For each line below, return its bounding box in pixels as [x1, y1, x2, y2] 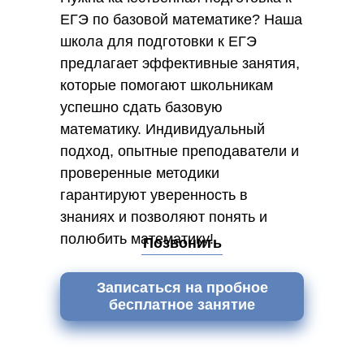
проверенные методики [60, 165, 219, 181]
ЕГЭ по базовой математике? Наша [60, 11, 302, 28]
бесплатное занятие [109, 297, 255, 313]
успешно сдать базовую [60, 99, 223, 115]
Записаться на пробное [96, 279, 268, 296]
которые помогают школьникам [60, 77, 273, 93]
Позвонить [142, 235, 222, 251]
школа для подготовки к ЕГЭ [60, 33, 257, 50]
